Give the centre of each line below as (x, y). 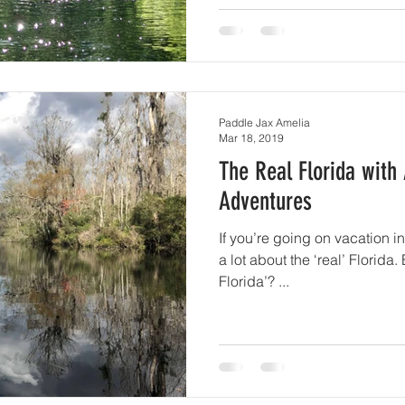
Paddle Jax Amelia (264, 122)
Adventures (265, 201)
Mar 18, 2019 (251, 137)
